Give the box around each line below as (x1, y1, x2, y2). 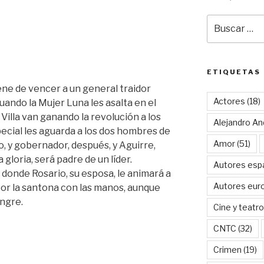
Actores (213, 95, 245, 106)
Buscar (206, 15, 236, 25)
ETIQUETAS (206, 67, 260, 76)
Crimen (213, 244, 242, 255)
